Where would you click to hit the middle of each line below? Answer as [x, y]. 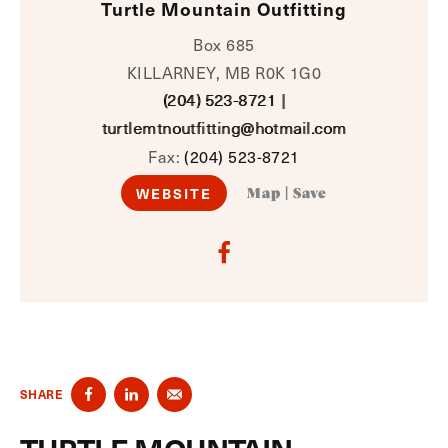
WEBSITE [174, 193]
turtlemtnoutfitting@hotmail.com [224, 127]
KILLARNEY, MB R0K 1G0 [224, 72]
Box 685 [224, 44]
